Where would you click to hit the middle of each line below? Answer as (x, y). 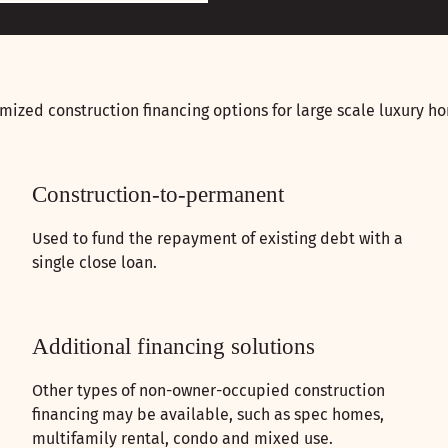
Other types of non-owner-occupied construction (208, 391)
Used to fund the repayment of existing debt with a (217, 239)
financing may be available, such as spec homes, (208, 415)
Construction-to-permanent (158, 195)
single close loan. (94, 263)
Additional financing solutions (173, 347)
